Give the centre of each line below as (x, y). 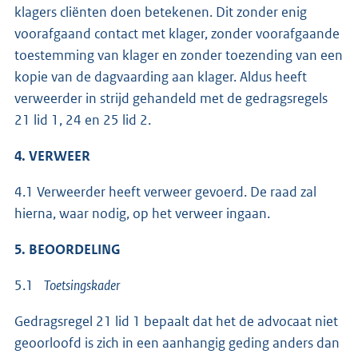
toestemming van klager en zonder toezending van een (179, 55)
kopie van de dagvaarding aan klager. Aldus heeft (161, 76)
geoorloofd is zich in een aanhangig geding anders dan (177, 342)
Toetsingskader (82, 285)
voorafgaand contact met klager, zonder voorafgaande (177, 33)
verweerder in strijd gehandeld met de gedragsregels (171, 98)
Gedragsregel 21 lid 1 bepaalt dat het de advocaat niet (176, 321)
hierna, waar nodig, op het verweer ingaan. (142, 213)
